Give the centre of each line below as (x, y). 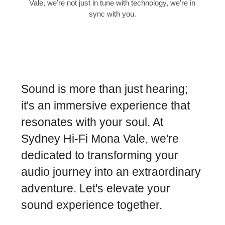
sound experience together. (92, 205)
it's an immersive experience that (105, 106)
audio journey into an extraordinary (111, 172)
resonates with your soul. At (92, 123)
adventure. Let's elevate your (96, 189)
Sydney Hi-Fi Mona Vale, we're (100, 139)
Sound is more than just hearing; (104, 89)
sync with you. (112, 14)
